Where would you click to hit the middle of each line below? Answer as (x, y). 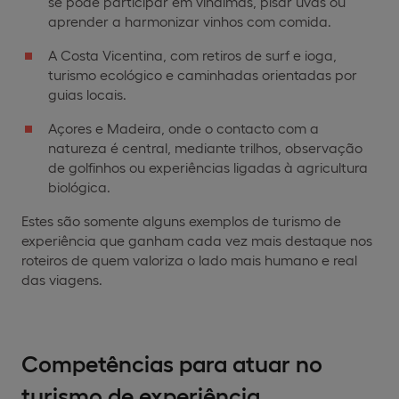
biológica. (79, 186)
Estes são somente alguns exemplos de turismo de (181, 220)
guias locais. (87, 94)
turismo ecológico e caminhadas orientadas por (203, 74)
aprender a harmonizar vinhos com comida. (190, 20)
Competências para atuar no (172, 362)
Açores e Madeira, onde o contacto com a (183, 127)
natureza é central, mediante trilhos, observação (205, 147)
